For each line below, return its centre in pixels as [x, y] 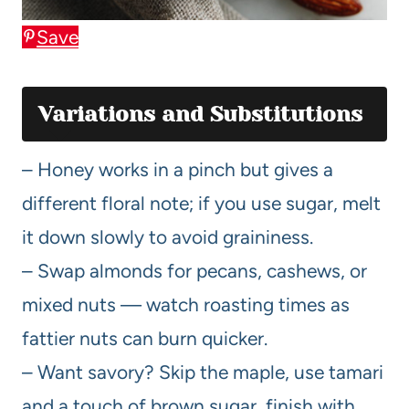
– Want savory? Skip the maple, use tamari [203, 372]
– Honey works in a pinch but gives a [178, 169]
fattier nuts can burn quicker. [145, 338]
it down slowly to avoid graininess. [168, 236]
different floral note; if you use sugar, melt [201, 203]
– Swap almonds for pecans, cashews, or [194, 270]
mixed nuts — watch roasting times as [186, 304]
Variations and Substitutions [200, 114]
